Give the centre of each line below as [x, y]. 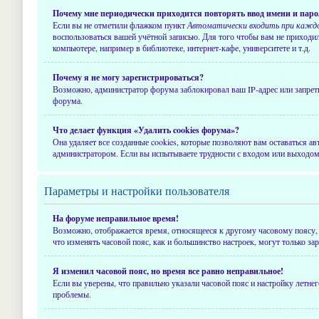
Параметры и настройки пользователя [137, 190]
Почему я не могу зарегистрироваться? [128, 77]
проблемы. [72, 294]
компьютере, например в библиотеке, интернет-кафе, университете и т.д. [182, 48]
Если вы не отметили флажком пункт [120, 25]
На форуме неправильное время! [116, 218]
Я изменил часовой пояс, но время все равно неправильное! [168, 271]
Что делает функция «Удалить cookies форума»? [146, 130]
